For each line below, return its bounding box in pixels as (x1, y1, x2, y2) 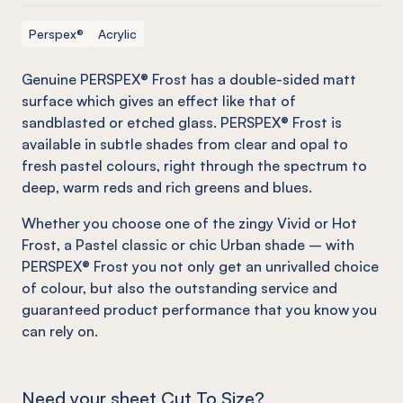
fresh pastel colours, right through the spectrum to (22, 157, 367, 175)
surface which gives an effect (22, 92, 222, 110)
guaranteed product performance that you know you (22, 300, 377, 318)
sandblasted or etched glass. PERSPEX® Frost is (22, 113, 342, 131)
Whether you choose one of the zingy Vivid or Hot (22, 214, 357, 232)
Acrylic (98, 26, 137, 41)
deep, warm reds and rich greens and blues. (22, 178, 312, 196)
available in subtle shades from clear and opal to (22, 135, 348, 153)
